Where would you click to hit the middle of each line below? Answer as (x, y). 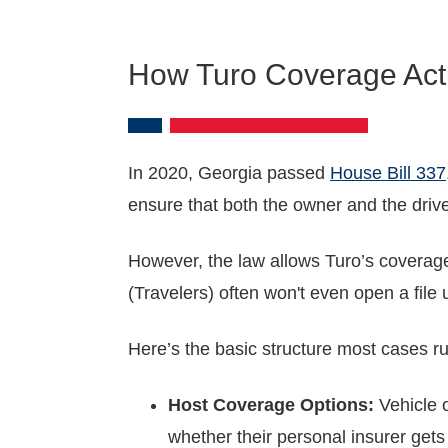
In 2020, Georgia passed (229, 173)
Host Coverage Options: (271, 405)
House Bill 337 (388, 173)
